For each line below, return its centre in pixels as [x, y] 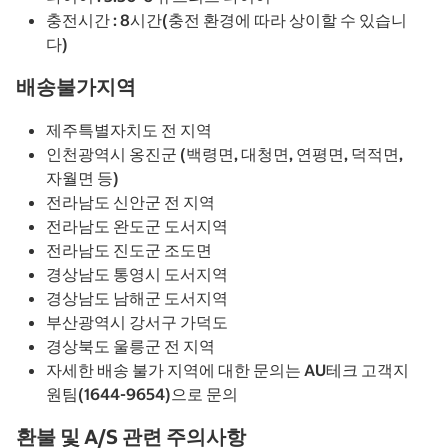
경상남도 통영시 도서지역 [137, 273]
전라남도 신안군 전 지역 [130, 201]
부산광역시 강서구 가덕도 [137, 321]
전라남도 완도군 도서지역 [137, 225]
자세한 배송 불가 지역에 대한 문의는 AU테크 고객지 [227, 369]
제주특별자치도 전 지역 [129, 129]
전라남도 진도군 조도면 [129, 249]
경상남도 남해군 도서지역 [137, 297]
